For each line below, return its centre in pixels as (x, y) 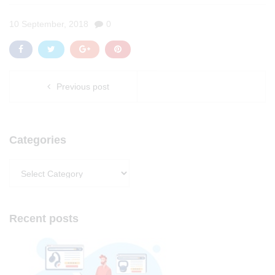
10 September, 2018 (49, 24)
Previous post (83, 87)
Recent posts (44, 219)
